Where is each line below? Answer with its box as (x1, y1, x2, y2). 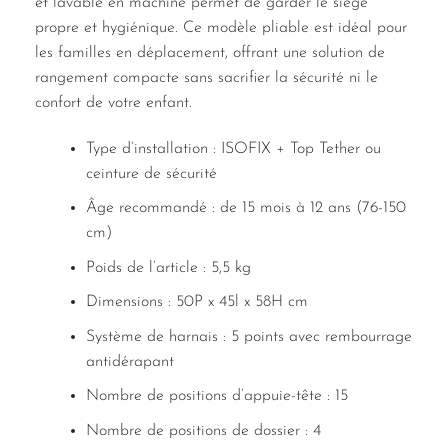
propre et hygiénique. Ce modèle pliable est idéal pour (35, 19, 407, 36)
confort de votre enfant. (35, 94, 192, 111)
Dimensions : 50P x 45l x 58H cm (85, 294, 308, 311)
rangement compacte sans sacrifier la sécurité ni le (35, 69, 378, 86)
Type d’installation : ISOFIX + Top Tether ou (85, 140, 381, 157)
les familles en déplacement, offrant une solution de (35, 44, 385, 61)
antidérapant (85, 353, 174, 370)
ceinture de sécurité (85, 165, 217, 182)
